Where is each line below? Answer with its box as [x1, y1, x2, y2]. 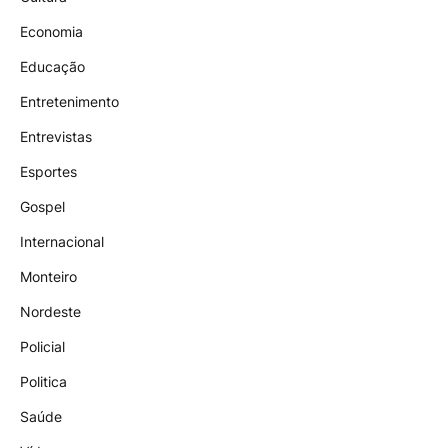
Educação [20, 58, 85, 76]
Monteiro [20, 268, 77, 286]
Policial [20, 338, 65, 356]
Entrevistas [20, 128, 92, 146]
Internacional [20, 233, 104, 251]
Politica [20, 373, 67, 391]
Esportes [20, 163, 77, 181]
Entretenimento [20, 93, 119, 111]
